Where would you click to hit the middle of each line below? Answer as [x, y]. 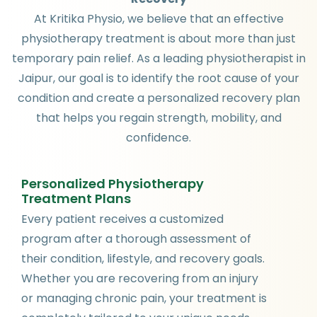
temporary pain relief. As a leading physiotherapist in [158, 58]
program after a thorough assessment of [136, 238]
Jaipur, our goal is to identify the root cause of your [158, 78]
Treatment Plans [76, 198]
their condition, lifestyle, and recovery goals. [143, 258]
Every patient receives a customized [122, 219]
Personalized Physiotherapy [113, 183]
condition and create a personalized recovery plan [158, 98]
